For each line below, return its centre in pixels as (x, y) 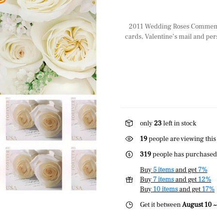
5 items (163, 170)
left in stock (179, 124)
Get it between (161, 205)
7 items (163, 180)
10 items (165, 189)
